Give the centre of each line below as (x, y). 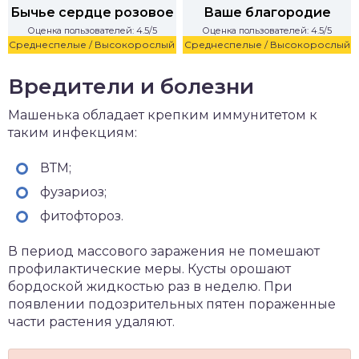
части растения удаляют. (91, 322)
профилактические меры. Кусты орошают (149, 269)
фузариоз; (73, 192)
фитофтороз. (82, 216)
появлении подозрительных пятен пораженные (172, 304)
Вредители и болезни (131, 87)
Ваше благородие (267, 12)
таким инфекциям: (73, 133)
